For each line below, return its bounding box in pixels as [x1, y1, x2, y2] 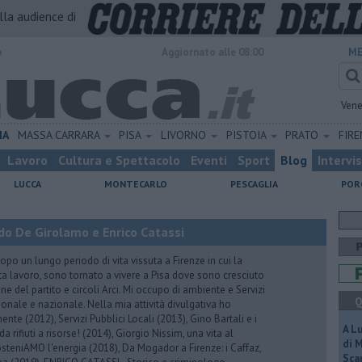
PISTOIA [225, 128, 269, 142]
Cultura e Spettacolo [58, 152, 180, 168]
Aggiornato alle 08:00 [162, 45, 263, 59]
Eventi [191, 152, 227, 168]
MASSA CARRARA [17, 128, 103, 142]
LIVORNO [160, 128, 209, 142]
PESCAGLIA [230, 178, 278, 190]
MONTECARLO [104, 178, 167, 190]
